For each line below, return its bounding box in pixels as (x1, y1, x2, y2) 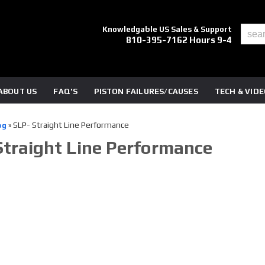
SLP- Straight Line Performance (12, 120, 129, 130)
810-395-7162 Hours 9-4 (126, 35, 232, 45)
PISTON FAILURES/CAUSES (94, 87, 198, 96)
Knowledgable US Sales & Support (102, 25, 232, 34)
